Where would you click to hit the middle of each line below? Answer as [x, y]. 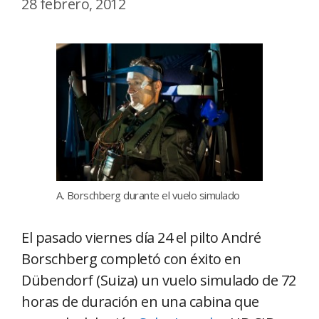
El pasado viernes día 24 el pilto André [141, 237]
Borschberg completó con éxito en [131, 258]
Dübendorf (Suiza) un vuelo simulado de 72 [159, 280]
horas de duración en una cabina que [140, 301]
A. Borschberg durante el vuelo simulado [148, 195]
